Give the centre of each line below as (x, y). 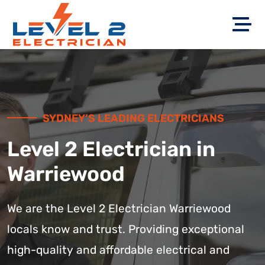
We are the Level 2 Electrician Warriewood (119, 209)
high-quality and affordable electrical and (118, 250)
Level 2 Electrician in (111, 149)
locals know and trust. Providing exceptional (126, 229)
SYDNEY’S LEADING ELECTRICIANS (133, 118)
